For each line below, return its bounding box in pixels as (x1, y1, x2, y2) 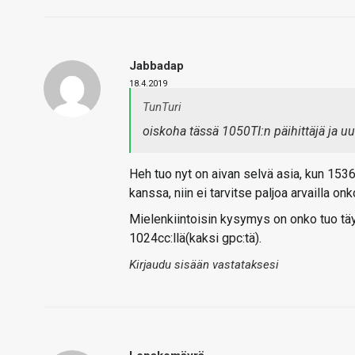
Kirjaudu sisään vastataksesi (129, 258, 279, 272)
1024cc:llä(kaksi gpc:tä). (129, 231, 261, 246)
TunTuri (143, 100, 181, 114)
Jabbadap (129, 59, 184, 73)
